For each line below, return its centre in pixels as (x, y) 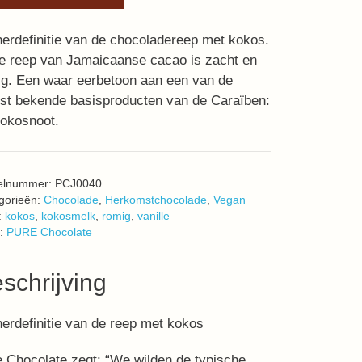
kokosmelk (68, 216)
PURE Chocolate (49, 232)
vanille (154, 216)
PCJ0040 (78, 184)
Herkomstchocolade (156, 200)
